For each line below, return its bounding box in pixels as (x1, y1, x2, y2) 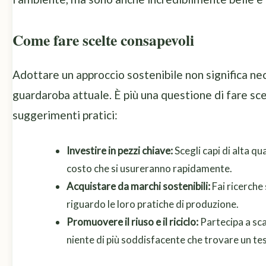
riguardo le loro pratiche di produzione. (66, 198, 239, 211)
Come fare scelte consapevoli (12, 28, 194, 51)
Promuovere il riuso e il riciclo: (66, 216, 198, 229)
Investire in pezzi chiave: (66, 144, 173, 157)
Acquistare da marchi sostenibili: (66, 180, 210, 193)
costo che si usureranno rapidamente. (66, 162, 232, 175)
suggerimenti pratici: (12, 107, 118, 122)
